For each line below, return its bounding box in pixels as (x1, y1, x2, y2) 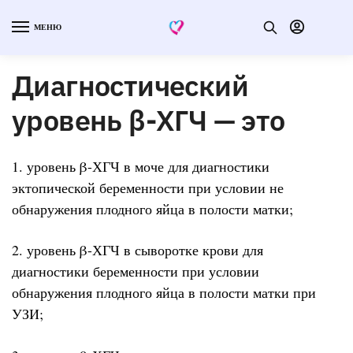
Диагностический (12, 66, 248, 104)
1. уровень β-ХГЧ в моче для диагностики (12, 156, 269, 176)
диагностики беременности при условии (12, 262, 259, 281)
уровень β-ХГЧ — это (12, 101, 285, 139)
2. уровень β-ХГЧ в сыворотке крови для (12, 240, 263, 260)
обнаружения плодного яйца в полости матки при (12, 283, 316, 303)
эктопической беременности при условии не (12, 177, 284, 197)
